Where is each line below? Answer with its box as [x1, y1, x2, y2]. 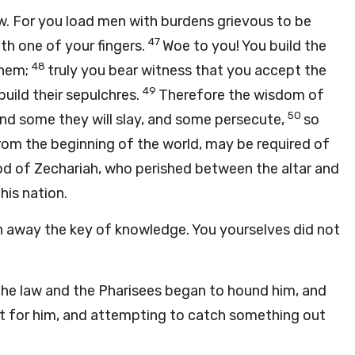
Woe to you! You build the [162, 37, 326, 55]
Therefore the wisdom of [158, 86, 324, 104]
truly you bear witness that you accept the [48, 62, 326, 79]
